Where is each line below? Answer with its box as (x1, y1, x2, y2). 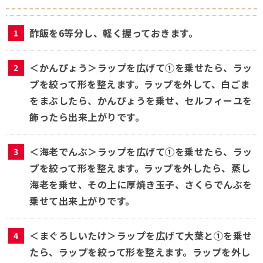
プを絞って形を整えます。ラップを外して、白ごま (29, 76, 250, 91)
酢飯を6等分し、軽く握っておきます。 (29, 25, 198, 40)
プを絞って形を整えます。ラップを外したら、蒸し (29, 160, 251, 175)
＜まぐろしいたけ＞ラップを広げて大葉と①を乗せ (29, 228, 252, 242)
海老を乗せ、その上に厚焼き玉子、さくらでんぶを (29, 177, 252, 191)
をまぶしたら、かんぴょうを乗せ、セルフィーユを (29, 93, 252, 107)
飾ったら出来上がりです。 (29, 109, 144, 124)
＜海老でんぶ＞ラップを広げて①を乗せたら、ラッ (29, 144, 252, 159)
